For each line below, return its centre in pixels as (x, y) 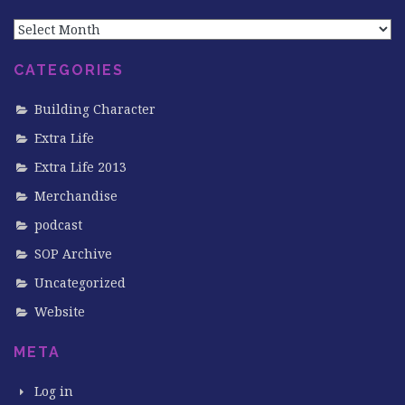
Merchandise (76, 195)
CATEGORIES (69, 70)
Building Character (95, 108)
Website (60, 311)
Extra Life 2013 (80, 166)
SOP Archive (73, 253)
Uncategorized (80, 282)
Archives (41, 18)
